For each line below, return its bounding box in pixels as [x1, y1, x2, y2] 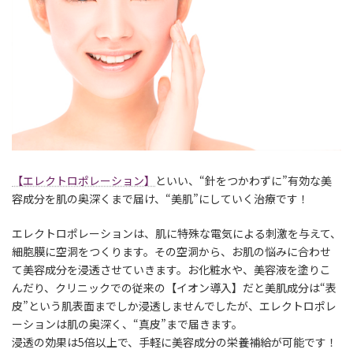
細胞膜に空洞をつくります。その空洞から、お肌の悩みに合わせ [12, 243, 331, 259]
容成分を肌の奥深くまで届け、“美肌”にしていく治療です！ [12, 190, 309, 206]
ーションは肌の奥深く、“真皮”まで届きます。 [12, 315, 243, 332]
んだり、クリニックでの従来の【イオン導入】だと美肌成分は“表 [12, 279, 336, 295]
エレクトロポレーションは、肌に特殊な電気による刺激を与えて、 [12, 225, 341, 241]
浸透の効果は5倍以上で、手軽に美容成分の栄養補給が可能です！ [12, 333, 337, 350]
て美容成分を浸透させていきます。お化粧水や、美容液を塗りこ [12, 261, 331, 277]
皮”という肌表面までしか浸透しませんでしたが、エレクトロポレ [12, 297, 336, 314]
